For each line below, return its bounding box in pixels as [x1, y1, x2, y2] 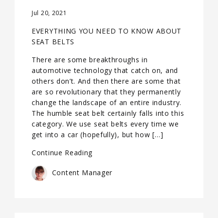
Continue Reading [32, 148, 93, 157]
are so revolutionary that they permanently [32, 87, 181, 96]
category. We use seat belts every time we [32, 119, 179, 128]
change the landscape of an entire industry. [32, 98, 182, 107]
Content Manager [50, 167, 113, 177]
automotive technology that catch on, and [32, 66, 178, 75]
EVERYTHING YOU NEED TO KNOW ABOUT [32, 26, 182, 36]
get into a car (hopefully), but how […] [32, 130, 163, 139]
